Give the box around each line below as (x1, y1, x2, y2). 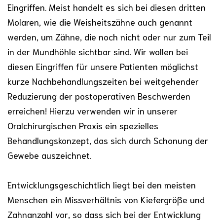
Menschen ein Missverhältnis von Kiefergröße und (7, 193, 205, 205)
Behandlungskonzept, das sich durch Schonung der (7, 134, 208, 146)
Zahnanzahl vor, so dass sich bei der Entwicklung (7, 208, 201, 220)
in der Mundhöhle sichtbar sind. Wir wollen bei (7, 45, 188, 57)
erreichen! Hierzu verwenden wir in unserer (7, 104, 178, 116)
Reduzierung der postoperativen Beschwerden (7, 89, 190, 102)
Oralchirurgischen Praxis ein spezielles (7, 119, 158, 131)
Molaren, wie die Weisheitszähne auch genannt (7, 15, 192, 28)
